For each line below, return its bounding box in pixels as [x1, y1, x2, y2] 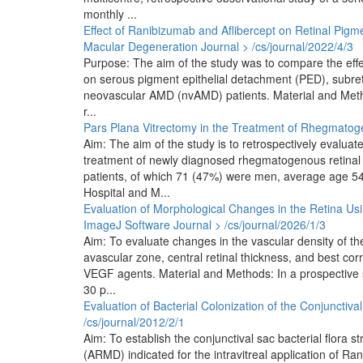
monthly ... [83, 6, 137, 22]
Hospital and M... [83, 184, 170, 200]
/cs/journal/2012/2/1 [83, 314, 185, 330]
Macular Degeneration [83, 38, 198, 54]
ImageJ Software [83, 216, 170, 233]
